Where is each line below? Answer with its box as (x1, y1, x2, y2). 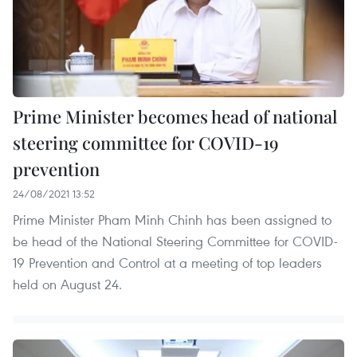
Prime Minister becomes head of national (13, 104, 337, 128)
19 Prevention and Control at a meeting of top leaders (13, 253, 322, 272)
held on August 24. (13, 274, 122, 293)
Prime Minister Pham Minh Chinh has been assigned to (13, 210, 331, 229)
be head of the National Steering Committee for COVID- (13, 231, 338, 250)
